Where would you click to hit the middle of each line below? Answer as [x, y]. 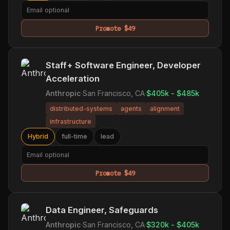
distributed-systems [81, 108]
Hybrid [38, 136]
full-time [74, 136]
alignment [165, 108]
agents [131, 108]
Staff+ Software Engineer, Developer [123, 65]
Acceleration [73, 78]
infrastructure [71, 122]
